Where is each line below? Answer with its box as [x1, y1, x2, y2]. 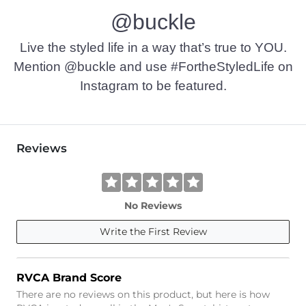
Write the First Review [99, 225, 207, 238]
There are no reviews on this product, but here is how [16, 288, 270, 301]
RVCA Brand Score [16, 270, 122, 284]
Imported [16, 15, 61, 28]
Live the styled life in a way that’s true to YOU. [19, 40, 287, 55]
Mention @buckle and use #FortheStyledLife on [13, 59, 293, 74]
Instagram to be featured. [79, 78, 227, 93]
